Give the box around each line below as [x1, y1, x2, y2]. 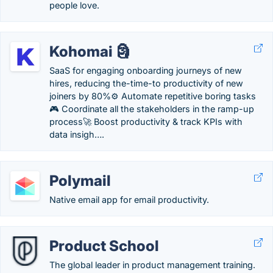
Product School [49, 237, 159, 255]
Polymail [49, 172, 111, 190]
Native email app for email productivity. [49, 194, 209, 205]
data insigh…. [49, 129, 104, 140]
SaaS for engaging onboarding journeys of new [49, 65, 242, 76]
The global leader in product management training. [49, 260, 255, 270]
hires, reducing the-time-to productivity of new [49, 78, 243, 88]
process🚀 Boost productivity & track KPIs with [49, 116, 243, 127]
